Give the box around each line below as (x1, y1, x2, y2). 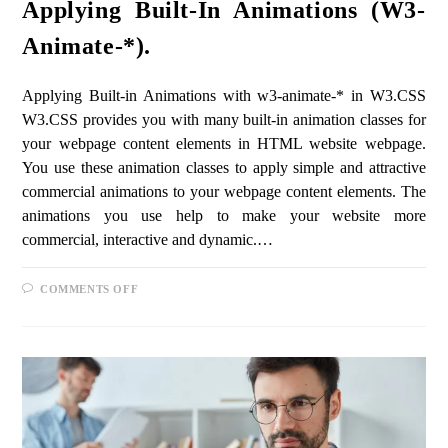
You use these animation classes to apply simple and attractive (22, 159, 426, 177)
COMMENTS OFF (40, 283, 139, 296)
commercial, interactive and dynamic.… (22, 231, 274, 249)
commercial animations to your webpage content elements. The (22, 183, 426, 201)
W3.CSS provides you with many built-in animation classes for (22, 111, 426, 129)
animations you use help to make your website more (22, 207, 426, 225)
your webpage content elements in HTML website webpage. (22, 135, 426, 153)
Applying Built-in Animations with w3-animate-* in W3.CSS (22, 87, 426, 105)
